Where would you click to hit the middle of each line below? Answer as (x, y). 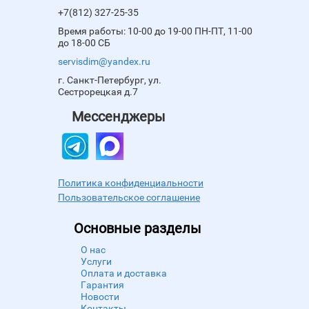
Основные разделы (137, 229)
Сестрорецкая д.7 (98, 92)
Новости (100, 297)
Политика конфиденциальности (131, 183)
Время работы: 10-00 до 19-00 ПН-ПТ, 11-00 (155, 31)
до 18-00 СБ (84, 43)
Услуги (96, 262)
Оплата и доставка (123, 273)
